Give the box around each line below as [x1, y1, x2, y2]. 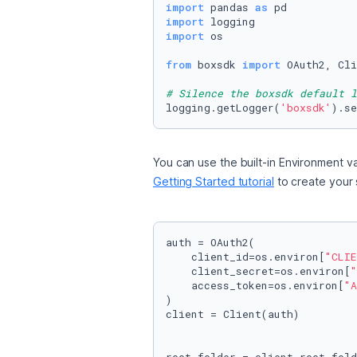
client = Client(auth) [166, 307, 300, 321]
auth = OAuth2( [166, 235, 255, 249]
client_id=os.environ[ [166, 249, 325, 264]
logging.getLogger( [166, 100, 280, 115]
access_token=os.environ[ [166, 278, 344, 292]
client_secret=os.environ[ [166, 264, 351, 278]
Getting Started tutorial [153, 175, 274, 188]
